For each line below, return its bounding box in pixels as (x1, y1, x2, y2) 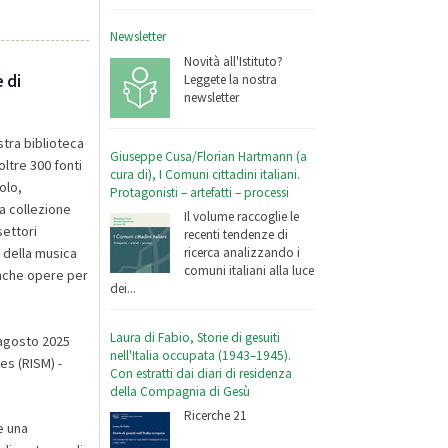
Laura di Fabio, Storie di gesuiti (110, 328, 281, 346)
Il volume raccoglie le (184, 208, 300, 226)
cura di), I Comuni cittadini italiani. (110, 165, 301, 183)
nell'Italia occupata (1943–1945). (110, 346, 292, 364)
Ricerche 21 (184, 407, 248, 425)
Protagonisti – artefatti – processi (110, 183, 290, 201)
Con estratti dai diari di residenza (110, 364, 293, 382)
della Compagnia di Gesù (110, 382, 251, 400)
